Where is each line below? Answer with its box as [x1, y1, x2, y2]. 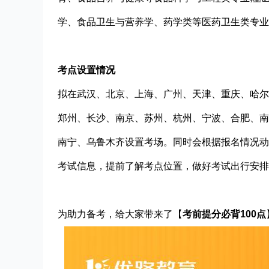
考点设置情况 [58, 64, 115, 75]
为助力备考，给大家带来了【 [58, 208, 183, 219]
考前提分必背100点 [183, 208, 266, 219]
